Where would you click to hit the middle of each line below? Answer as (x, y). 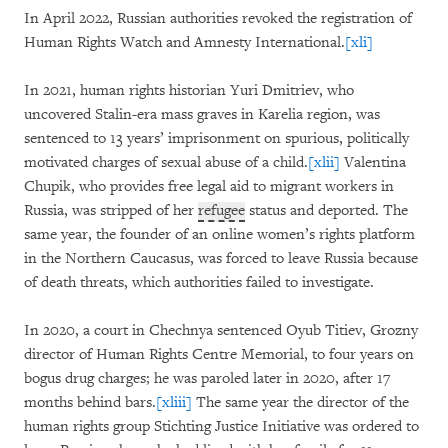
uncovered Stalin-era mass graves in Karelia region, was (202, 114)
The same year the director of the (300, 402)
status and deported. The (326, 210)
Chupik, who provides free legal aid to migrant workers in (209, 186)
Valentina (373, 162)
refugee (221, 210)
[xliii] (174, 402)
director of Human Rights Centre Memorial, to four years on (219, 354)
